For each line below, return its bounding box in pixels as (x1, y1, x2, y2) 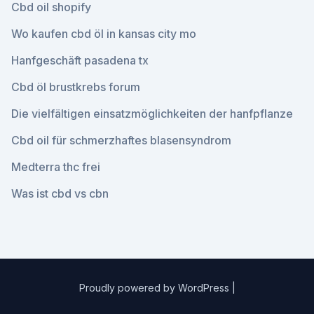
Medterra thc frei (11, 160, 100, 174)
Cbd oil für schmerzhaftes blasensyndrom (11, 133, 231, 147)
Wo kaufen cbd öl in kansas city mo (11, 27, 196, 41)
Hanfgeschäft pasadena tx (11, 53, 149, 67)
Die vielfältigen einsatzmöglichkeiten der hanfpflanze (11, 107, 293, 121)
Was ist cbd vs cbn (11, 186, 109, 200)
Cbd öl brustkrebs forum (11, 80, 140, 94)
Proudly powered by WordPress (78, 282, 232, 294)
